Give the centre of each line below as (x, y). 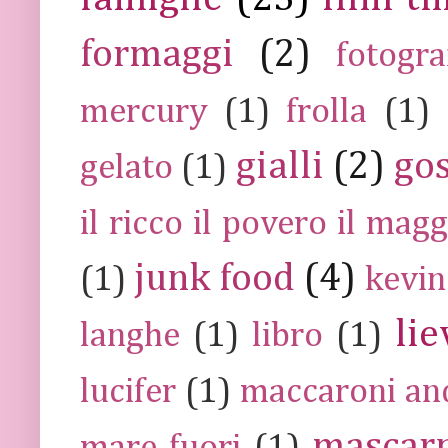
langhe (130, 336)
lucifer (128, 392)
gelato (126, 168)
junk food (214, 278)
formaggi (157, 54)
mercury (144, 112)
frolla (327, 112)
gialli (279, 166)
